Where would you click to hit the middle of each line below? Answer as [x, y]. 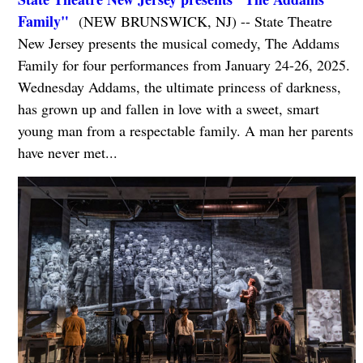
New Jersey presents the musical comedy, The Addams [178, 43]
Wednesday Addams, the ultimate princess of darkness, [179, 86]
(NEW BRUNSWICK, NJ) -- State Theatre [200, 21]
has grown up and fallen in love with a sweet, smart [168, 108]
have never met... [67, 152]
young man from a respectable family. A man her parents [185, 130]
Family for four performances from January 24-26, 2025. [184, 64]
